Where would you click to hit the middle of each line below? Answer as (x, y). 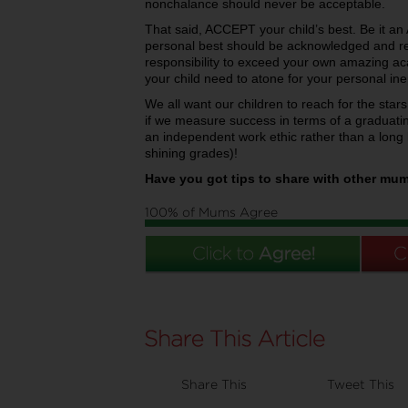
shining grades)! (191, 153)
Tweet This (361, 384)
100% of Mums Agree (211, 212)
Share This (214, 384)
